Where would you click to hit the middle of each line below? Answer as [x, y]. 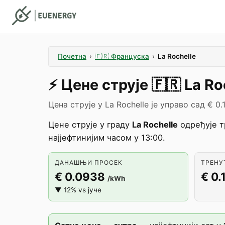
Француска [130, 56]
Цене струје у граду [90, 125]
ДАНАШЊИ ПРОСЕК [89, 162]
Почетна [72, 56]
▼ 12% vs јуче [78, 190]
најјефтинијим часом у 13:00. [107, 138]
